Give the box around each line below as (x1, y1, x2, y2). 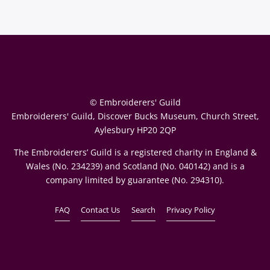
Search (131, 204, 155, 216)
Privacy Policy (166, 204, 216, 216)
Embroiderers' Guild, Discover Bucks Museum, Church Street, (11, 110, 259, 122)
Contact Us (81, 204, 121, 216)
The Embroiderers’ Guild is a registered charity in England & (13, 146, 257, 159)
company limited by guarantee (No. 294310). (46, 174, 224, 186)
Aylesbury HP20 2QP (94, 124, 176, 136)
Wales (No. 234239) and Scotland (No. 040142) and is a (25, 160, 245, 172)
